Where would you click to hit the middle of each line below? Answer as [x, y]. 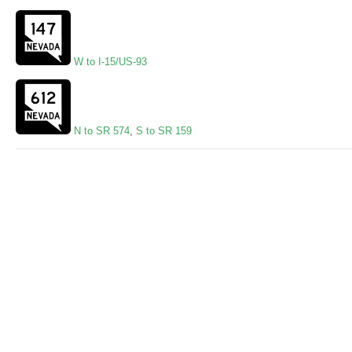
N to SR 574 [102, 131]
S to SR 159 [164, 131]
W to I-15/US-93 [110, 62]
